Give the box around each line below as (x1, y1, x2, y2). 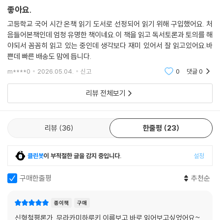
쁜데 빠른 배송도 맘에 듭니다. (7, 51, 91, 61)
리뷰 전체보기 (85, 88, 126, 98)
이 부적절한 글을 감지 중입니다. (44, 151, 122, 160)
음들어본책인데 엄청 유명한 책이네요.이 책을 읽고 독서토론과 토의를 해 (7, 29, 213, 39)
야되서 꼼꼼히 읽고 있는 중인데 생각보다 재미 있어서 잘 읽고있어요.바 (7, 40, 213, 50)
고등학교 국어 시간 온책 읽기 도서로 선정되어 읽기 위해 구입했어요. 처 (7, 19, 213, 28)
